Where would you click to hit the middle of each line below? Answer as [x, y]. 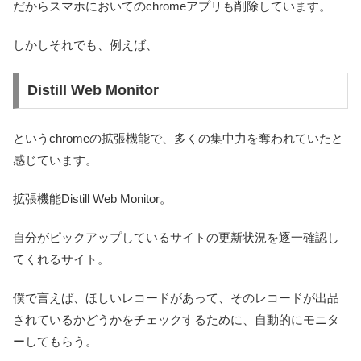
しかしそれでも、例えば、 [85, 44]
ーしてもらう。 [55, 341]
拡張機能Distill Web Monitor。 [92, 198]
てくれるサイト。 [61, 259]
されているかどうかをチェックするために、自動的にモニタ [176, 319]
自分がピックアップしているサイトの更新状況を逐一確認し [176, 237]
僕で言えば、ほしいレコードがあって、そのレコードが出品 [176, 297]
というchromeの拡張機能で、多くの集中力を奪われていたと [178, 138]
